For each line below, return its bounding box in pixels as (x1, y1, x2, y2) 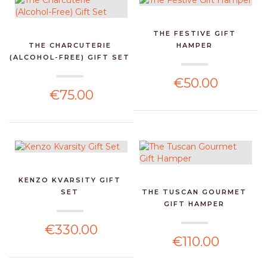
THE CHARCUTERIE (28, 41, 111, 49)
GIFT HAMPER (164, 199, 225, 208)
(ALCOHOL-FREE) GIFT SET (10, 52, 131, 61)
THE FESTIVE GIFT (153, 29, 236, 38)
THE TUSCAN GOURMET (142, 187, 247, 196)
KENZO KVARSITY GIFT (18, 175, 122, 184)
